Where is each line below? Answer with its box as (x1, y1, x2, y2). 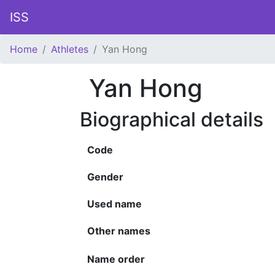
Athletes (51, 43, 88, 55)
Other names (87, 225, 150, 237)
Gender (87, 171, 123, 183)
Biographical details (80, 107, 263, 131)
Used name (87, 198, 142, 210)
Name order (87, 253, 145, 265)
